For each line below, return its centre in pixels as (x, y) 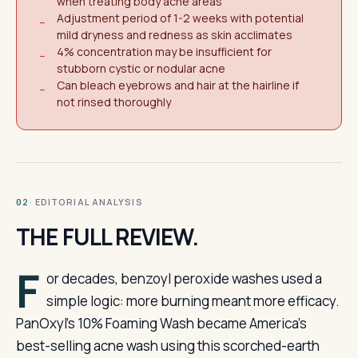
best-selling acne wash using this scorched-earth (168, 346)
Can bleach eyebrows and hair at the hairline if (178, 85)
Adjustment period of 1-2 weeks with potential (180, 18)
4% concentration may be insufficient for (164, 52)
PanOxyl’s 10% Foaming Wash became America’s (161, 323)
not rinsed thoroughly (114, 102)
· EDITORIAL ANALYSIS (86, 202)
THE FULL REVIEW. (107, 237)
